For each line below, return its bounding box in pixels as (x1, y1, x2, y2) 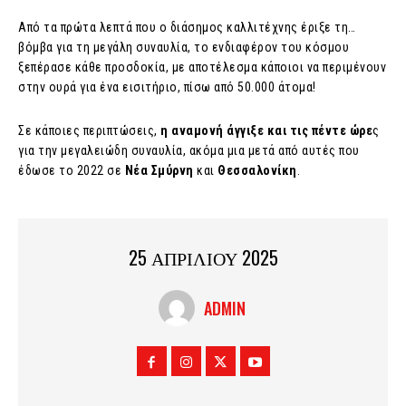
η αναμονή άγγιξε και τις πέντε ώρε (160, 123, 372, 139)
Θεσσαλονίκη (217, 163, 297, 179)
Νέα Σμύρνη (124, 163, 194, 179)
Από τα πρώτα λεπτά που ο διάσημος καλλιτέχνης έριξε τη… (18, 20, 356, 35)
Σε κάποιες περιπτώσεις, (18, 123, 160, 139)
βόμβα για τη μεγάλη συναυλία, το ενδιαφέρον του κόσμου (18, 40, 349, 55)
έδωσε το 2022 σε (18, 163, 125, 179)
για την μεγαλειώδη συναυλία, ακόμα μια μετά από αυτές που (18, 143, 360, 159)
